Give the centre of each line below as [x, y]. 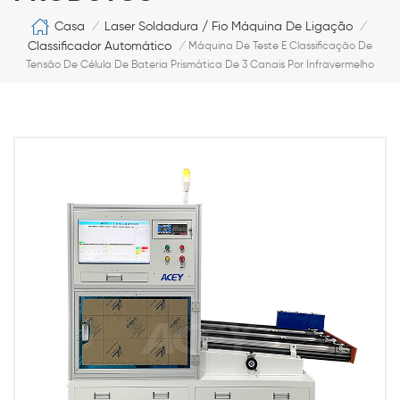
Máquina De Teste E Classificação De [280, 46]
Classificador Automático [100, 46]
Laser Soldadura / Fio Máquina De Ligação [229, 26]
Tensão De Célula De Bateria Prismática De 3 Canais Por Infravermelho [200, 65]
